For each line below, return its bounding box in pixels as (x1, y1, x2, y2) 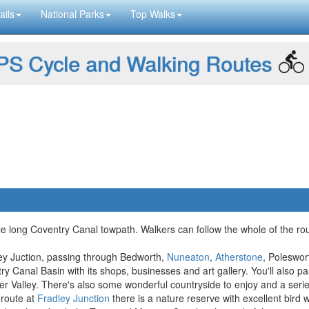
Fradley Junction (37, 291, 110, 305)
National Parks (41, 7, 104, 21)
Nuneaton (167, 250, 210, 263)
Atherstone (215, 250, 263, 263)
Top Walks (130, 7, 175, 21)
